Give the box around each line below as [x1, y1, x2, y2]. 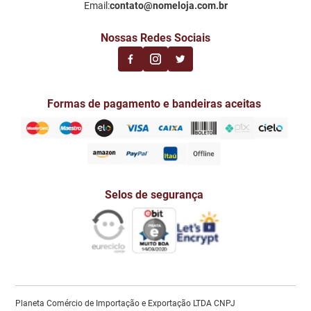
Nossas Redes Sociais [101, 31, 210, 45]
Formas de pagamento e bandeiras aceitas [47, 97, 261, 111]
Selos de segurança [105, 188, 203, 202]
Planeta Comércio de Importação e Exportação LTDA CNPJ [15, 299, 236, 309]
